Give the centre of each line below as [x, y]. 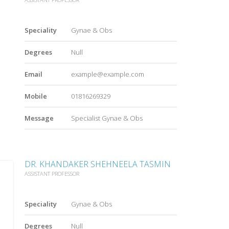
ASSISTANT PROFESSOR [52, 174]
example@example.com [107, 74]
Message [39, 118]
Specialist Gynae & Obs [107, 118]
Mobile [36, 96]
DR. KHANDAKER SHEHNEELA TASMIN [98, 164]
